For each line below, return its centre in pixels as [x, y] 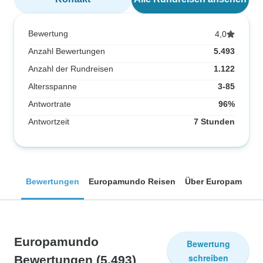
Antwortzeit [49, 122]
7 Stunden [214, 122]
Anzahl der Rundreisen [71, 69]
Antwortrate [50, 104]
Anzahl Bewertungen [67, 51]
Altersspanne [53, 86]
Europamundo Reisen [132, 181]
